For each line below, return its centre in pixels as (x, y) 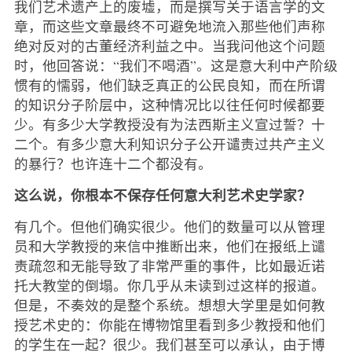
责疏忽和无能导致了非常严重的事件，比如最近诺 (169, 265)
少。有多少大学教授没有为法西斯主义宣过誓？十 (169, 124)
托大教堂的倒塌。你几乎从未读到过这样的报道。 (169, 285)
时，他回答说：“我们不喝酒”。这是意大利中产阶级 (176, 65)
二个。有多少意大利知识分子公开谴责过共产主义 (169, 143)
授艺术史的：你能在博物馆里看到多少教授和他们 (169, 324)
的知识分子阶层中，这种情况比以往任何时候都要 (169, 104)
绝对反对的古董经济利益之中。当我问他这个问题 (169, 45)
